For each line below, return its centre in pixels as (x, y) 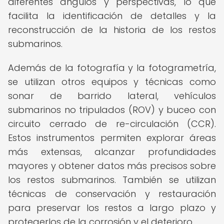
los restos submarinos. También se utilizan (112, 180)
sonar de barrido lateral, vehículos (112, 96)
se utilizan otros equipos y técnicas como (112, 82)
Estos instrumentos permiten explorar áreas (112, 138)
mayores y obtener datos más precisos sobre (112, 166)
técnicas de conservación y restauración (112, 194)
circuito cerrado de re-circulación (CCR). (112, 124)
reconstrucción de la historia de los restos (112, 30)
